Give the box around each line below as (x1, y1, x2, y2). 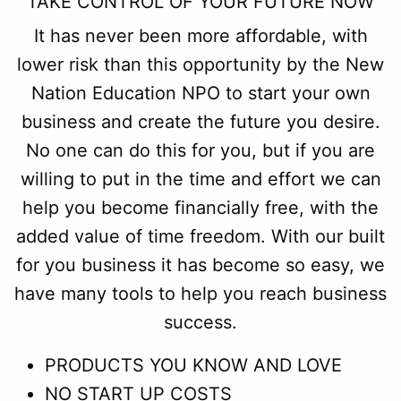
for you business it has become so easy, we (16, 253, 385, 276)
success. (164, 311, 237, 333)
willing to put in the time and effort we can (20, 167, 381, 190)
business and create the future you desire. (21, 110, 380, 132)
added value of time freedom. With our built (16, 225, 385, 247)
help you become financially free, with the (22, 196, 379, 218)
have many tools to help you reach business (14, 282, 387, 304)
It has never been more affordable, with (33, 24, 368, 47)
